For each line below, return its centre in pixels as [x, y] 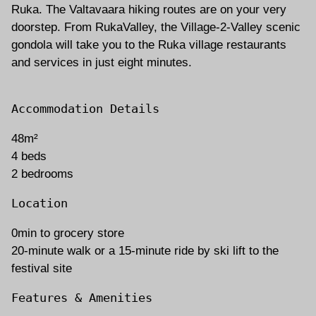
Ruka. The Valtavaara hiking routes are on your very [148, 9]
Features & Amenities [81, 297]
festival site [41, 268]
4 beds [29, 157]
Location [39, 203]
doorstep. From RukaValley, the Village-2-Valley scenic [156, 27]
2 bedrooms [42, 174]
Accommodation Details [85, 109]
